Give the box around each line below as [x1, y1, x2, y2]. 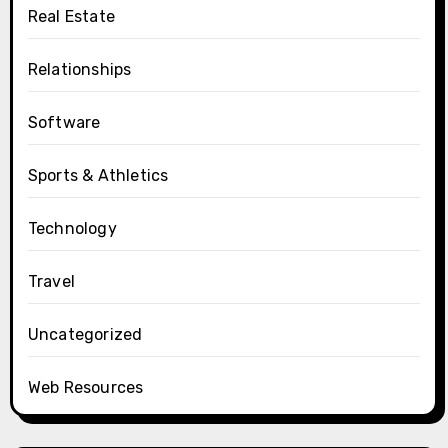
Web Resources [27, 377, 144, 397]
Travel [27, 271, 75, 291]
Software [27, 112, 101, 132]
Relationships [27, 59, 132, 79]
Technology [27, 218, 117, 238]
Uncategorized [27, 324, 143, 344]
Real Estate [27, 6, 115, 26]
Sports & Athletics [27, 165, 169, 185]
